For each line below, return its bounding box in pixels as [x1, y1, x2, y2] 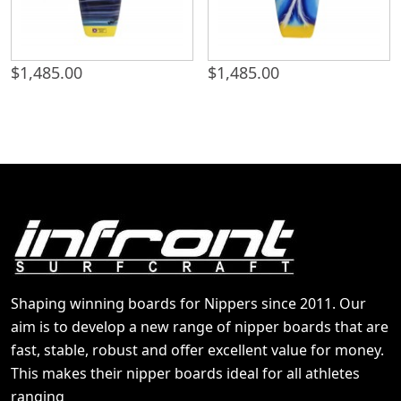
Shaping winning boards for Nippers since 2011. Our [11, 294, 366, 314]
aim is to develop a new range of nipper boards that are [11, 317, 388, 337]
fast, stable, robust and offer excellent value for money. [11, 340, 384, 361]
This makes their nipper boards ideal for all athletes [11, 363, 360, 384]
